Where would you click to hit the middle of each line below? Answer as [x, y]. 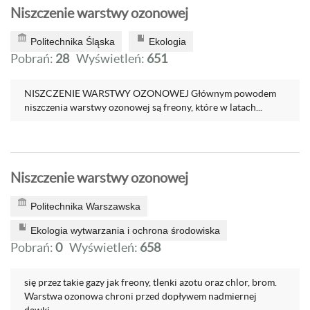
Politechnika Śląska [73, 42]
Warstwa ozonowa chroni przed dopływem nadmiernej [140, 296]
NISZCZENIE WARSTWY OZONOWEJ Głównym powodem [150, 93]
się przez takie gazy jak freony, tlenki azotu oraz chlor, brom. [151, 282]
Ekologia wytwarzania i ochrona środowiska [125, 230]
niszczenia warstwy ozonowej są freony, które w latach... [143, 107]
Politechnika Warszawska [85, 206]
